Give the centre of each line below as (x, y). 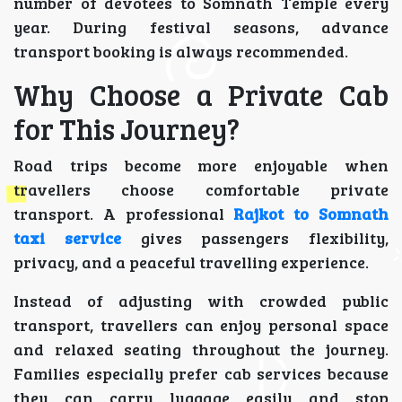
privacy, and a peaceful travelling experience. (191, 262)
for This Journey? (127, 129)
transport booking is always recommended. (181, 52)
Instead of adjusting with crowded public (201, 301)
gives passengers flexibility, (264, 238)
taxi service (67, 238)
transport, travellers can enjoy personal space (201, 325)
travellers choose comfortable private (201, 190)
